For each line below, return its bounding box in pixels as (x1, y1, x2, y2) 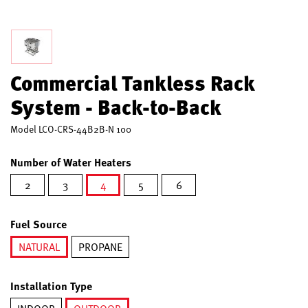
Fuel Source (10, 216, 67, 232)
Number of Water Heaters (10, 154, 131, 170)
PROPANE (78, 239, 122, 255)
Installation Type (10, 278, 92, 294)
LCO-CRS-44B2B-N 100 (38, 122, 131, 136)
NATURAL (19, 239, 60, 255)
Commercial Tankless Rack (10, 67, 254, 98)
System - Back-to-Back (10, 91, 221, 122)
